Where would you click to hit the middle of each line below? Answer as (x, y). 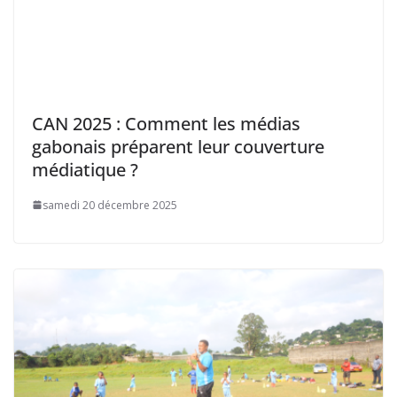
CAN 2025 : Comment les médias (166, 123)
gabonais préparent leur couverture (178, 146)
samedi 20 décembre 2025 (110, 205)
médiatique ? (85, 169)
